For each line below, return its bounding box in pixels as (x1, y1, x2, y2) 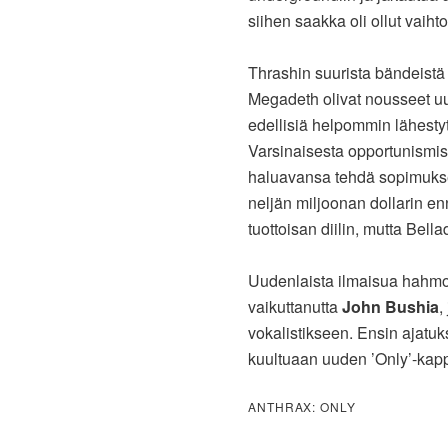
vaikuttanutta (248, 295, 342, 319)
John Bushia (342, 295, 439, 319)
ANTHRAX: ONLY (248, 398, 356, 416)
